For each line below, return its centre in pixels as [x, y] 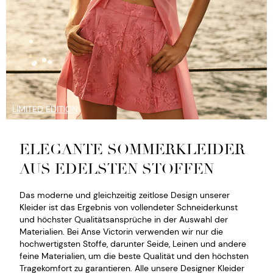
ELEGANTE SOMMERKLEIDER [132, 149]
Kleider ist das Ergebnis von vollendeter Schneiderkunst [129, 207]
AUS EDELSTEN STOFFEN [117, 169]
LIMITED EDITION [45, 109]
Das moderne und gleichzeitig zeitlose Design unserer [125, 195]
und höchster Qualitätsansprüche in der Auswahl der [124, 219]
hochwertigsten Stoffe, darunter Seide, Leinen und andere [133, 243]
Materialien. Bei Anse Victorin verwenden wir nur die [121, 231]
